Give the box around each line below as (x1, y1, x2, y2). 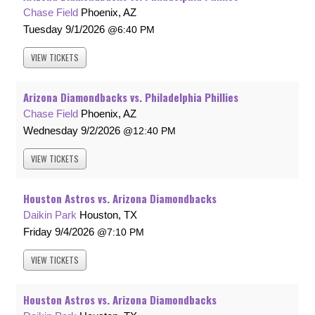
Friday (23, 226, 52, 238)
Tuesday (23, 23, 63, 36)
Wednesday (23, 124, 78, 137)
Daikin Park (23, 209, 77, 221)
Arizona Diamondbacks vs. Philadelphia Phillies (23, 89, 238, 105)
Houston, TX (79, 209, 137, 221)
